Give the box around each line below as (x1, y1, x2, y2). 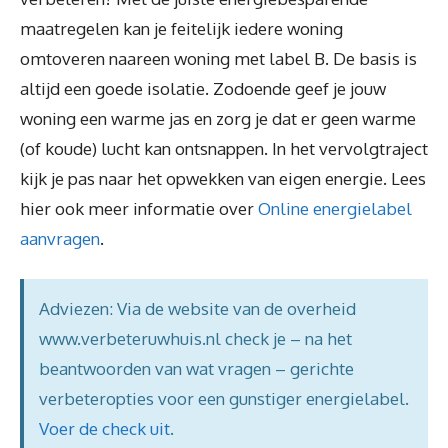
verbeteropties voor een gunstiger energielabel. (39, 388, 409, 409)
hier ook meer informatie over (20, 197, 258, 219)
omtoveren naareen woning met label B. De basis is (20, 47, 417, 69)
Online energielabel (258, 197, 412, 219)
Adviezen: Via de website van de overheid (39, 298, 356, 319)
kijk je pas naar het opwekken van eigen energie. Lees (20, 167, 426, 189)
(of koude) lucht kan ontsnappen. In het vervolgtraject (20, 137, 428, 159)
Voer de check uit (39, 418, 170, 439)
